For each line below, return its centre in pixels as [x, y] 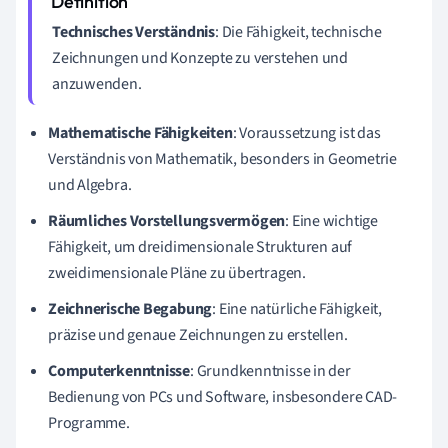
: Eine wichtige [331, 221]
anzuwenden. [97, 84]
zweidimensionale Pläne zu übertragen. [177, 273]
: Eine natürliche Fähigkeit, [297, 309]
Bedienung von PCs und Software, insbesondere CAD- [223, 397]
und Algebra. [90, 185]
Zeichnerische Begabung [130, 309]
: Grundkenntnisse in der [270, 371]
